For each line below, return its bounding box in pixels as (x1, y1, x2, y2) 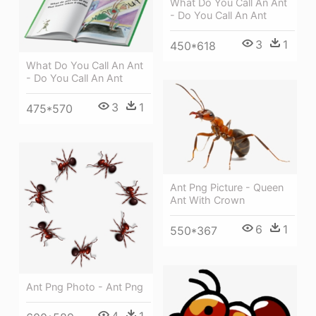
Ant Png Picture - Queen (170, 181, 284, 194)
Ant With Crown (170, 194, 245, 207)
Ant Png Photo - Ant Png (26, 281, 143, 293)
